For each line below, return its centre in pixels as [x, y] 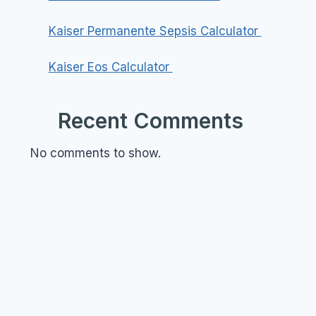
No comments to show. [96, 153]
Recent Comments [150, 120]
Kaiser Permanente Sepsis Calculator [155, 31]
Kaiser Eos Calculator [110, 67]
